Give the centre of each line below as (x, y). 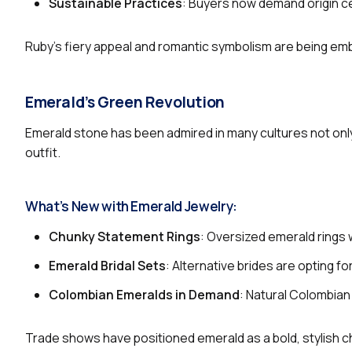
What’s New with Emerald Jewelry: (131, 206)
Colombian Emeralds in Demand (144, 294)
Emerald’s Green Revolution (125, 101)
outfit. (44, 152)
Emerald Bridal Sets (107, 265)
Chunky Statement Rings (125, 236)
